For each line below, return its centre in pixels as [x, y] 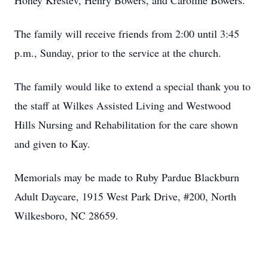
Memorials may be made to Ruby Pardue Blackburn [127, 177]
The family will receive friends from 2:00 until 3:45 [127, 33]
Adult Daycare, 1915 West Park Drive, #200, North [125, 196]
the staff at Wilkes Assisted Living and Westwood [123, 105]
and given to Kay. [52, 144]
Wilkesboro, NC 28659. [66, 215]
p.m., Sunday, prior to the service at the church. [118, 53]
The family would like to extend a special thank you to [133, 86]
